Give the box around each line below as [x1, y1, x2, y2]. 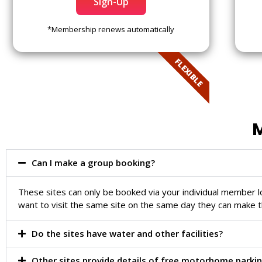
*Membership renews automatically [47, 24, 175, 35]
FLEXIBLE [173, 56, 205, 89]
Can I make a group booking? [31, 156, 155, 168]
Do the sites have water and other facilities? [31, 227, 223, 239]
